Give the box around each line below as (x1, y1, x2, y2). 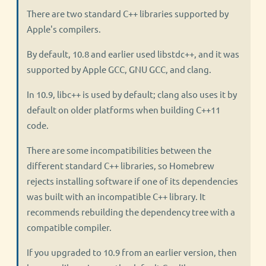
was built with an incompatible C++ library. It (27, 191, 205, 202)
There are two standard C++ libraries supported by (27, 8, 229, 19)
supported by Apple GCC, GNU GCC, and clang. (27, 64, 211, 75)
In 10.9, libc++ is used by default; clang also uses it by (27, 88, 237, 100)
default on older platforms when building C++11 (27, 104, 220, 115)
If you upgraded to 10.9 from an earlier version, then (27, 246, 237, 258)
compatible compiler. (27, 221, 112, 233)
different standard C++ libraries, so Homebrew (27, 160, 214, 171)
